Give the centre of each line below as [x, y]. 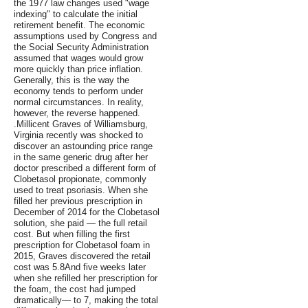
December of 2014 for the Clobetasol [87, 212]
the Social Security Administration [81, 47]
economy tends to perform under [78, 91]
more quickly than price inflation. [78, 69]
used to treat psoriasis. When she [81, 190]
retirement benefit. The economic [79, 25]
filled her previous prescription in [78, 201]
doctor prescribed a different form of [85, 168]
